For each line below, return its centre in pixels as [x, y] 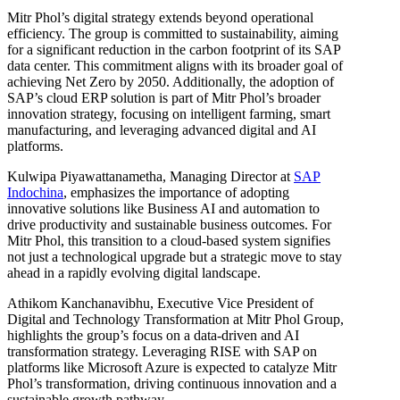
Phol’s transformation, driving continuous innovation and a [172, 383]
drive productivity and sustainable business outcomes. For [169, 224]
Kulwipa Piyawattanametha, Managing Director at [150, 176]
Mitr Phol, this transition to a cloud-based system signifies [169, 240]
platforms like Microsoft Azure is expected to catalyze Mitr [172, 367]
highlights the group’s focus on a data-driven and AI [153, 335]
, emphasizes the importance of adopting [176, 192]
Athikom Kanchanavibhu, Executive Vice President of [160, 303]
